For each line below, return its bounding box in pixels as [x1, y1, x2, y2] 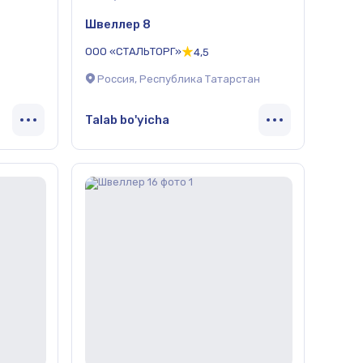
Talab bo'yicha [85, 112, 169, 127]
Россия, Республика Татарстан [97, 73, 260, 86]
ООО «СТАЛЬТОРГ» [85, 45, 181, 58]
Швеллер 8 [85, 16, 151, 32]
